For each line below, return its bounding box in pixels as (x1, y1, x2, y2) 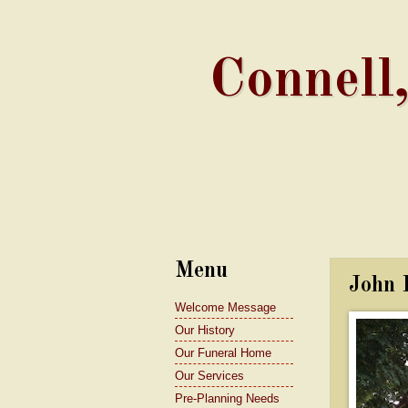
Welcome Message (175, 300, 276, 314)
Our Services (175, 368, 244, 382)
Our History (175, 322, 235, 337)
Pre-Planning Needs (175, 391, 280, 405)
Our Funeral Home (175, 345, 271, 360)
